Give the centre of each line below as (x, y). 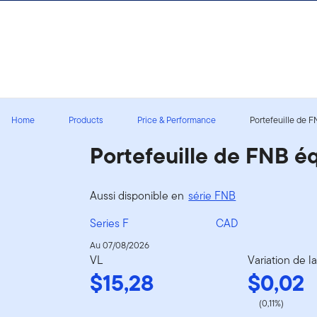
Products (86, 120)
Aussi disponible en (139, 195)
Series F (110, 223)
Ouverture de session (62, 13)
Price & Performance (177, 120)
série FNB (212, 195)
